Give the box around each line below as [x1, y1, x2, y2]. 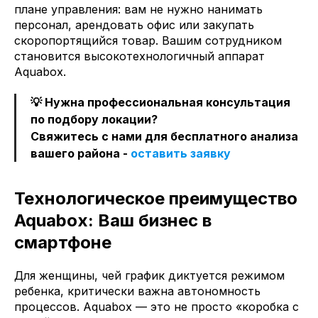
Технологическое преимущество [14, 187, 297, 209]
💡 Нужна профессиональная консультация [31, 94, 290, 109]
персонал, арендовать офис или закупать [14, 17, 254, 32]
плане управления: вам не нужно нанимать [14, 1, 263, 16]
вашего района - [31, 146, 131, 160]
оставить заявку [131, 146, 231, 160]
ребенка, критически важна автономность [14, 283, 261, 298]
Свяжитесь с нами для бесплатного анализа [31, 128, 298, 143]
